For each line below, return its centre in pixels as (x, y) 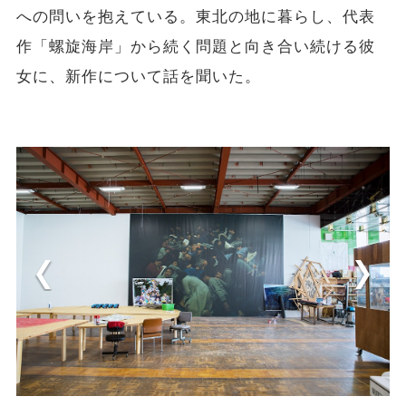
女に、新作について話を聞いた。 (139, 77)
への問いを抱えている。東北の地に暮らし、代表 (196, 17)
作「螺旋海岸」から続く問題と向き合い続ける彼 (196, 47)
